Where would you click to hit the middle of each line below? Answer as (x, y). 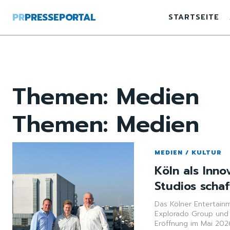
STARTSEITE (194, 17)
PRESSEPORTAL (60, 18)
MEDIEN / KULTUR (188, 152)
